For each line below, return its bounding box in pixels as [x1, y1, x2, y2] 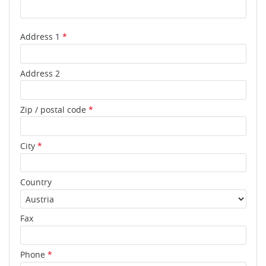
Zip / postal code [20, 103, 88, 115]
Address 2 [20, 67, 60, 79]
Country [20, 176, 52, 188]
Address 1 [20, 31, 62, 43]
